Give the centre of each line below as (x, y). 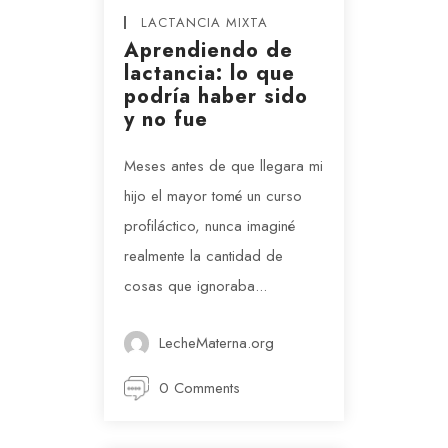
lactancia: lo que (209, 74)
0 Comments (199, 388)
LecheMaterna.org (216, 343)
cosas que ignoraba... (195, 286)
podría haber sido (216, 97)
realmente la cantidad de (203, 256)
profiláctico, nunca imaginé (209, 226)
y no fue (166, 120)
